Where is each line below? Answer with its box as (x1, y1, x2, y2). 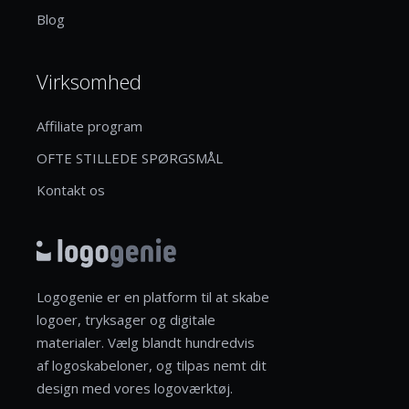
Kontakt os (37, 180, 105, 199)
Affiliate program (37, 116, 142, 135)
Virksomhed (37, 67, 142, 95)
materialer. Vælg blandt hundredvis (37, 332, 255, 351)
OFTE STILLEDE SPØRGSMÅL (37, 148, 223, 167)
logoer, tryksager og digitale (37, 309, 215, 329)
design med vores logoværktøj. (37, 378, 233, 397)
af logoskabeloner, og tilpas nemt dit (37, 355, 267, 374)
